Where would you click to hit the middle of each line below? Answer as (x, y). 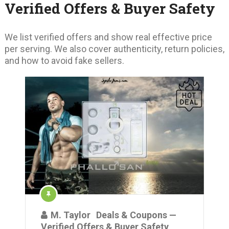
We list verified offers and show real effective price (108, 37)
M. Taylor (71, 215)
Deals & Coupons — (136, 215)
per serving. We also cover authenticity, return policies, (114, 49)
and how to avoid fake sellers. (64, 61)
